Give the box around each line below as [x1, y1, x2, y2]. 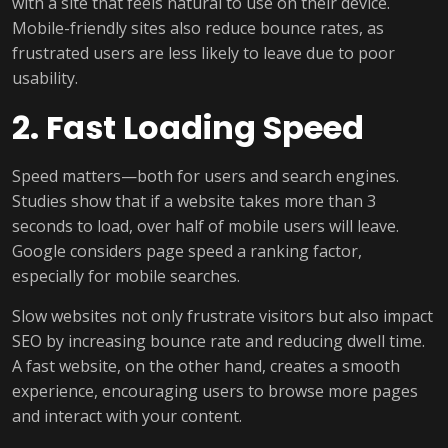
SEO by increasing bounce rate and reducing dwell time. [12, 330, 425, 352]
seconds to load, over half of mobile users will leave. [12, 215, 399, 237]
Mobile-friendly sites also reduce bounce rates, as [12, 17, 384, 39]
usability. [12, 67, 78, 89]
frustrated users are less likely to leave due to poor [12, 42, 395, 64]
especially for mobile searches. [12, 265, 240, 287]
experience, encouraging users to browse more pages [12, 380, 418, 402]
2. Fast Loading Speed [12, 105, 364, 150]
